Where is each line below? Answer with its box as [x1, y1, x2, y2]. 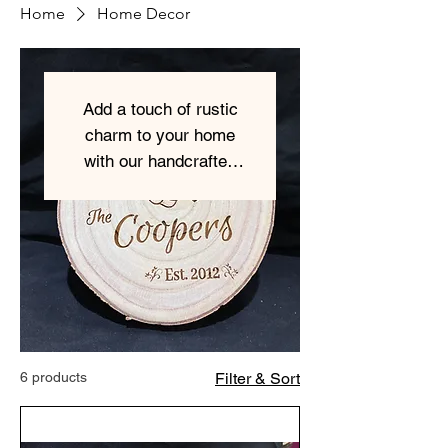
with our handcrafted [84, 151, 236, 171]
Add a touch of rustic [82, 99, 238, 119]
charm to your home [85, 125, 235, 145]
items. [137, 203, 183, 223]
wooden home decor [85, 177, 235, 197]
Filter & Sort [215, 369, 300, 388]
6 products [20, 369, 87, 385]
